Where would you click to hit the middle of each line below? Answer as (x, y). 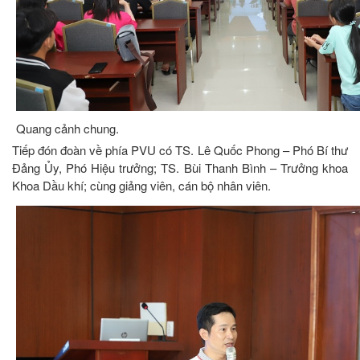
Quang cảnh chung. (67, 128)
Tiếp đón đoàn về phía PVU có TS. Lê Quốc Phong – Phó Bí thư (180, 149)
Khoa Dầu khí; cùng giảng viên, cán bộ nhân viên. (141, 185)
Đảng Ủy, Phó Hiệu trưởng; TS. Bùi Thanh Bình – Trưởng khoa (180, 167)
